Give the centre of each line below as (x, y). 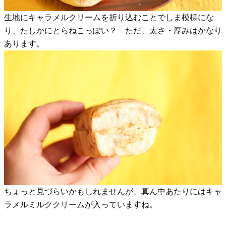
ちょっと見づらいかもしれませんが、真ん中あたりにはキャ (113, 192)
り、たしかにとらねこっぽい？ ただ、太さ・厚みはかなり (113, 31)
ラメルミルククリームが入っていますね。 (81, 205)
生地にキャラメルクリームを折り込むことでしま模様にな (109, 18)
